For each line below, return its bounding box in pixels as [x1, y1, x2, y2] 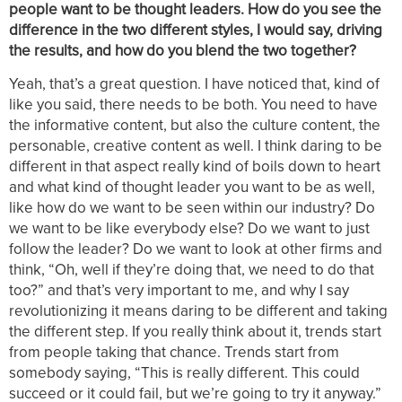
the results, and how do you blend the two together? [9, 39, 356, 62]
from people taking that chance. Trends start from [9, 340, 339, 363]
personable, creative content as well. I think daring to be [9, 134, 382, 156]
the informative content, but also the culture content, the [9, 113, 380, 135]
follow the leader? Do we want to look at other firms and [9, 237, 382, 259]
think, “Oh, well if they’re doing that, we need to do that [9, 258, 374, 280]
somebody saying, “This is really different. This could [9, 361, 360, 383]
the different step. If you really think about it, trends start [9, 319, 381, 342]
